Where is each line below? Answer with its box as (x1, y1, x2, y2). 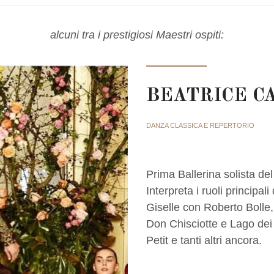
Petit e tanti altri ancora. (146, 234, 262, 246)
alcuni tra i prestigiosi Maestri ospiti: (50, 28, 224, 41)
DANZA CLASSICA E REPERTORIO (146, 121, 254, 129)
